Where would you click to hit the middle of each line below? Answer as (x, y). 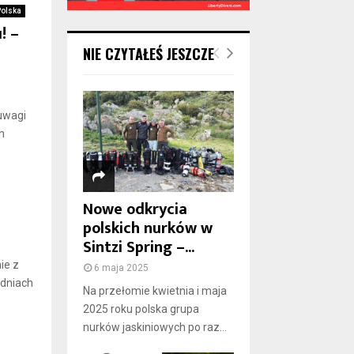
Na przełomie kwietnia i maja (154, 291)
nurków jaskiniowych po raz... (154, 328)
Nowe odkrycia (135, 210)
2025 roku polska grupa (141, 309)
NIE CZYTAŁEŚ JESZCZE (148, 54)
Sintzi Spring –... (138, 248)
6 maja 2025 (121, 268)
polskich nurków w (147, 229)
